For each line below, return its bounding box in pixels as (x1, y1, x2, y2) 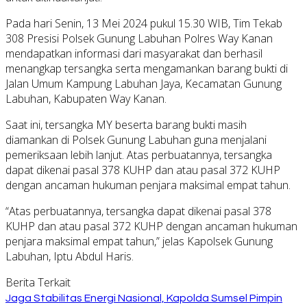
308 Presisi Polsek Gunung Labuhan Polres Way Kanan (5, 30, 273, 46)
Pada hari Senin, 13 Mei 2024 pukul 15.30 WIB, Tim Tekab (5, 15, 282, 31)
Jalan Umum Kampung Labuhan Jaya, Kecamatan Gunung (5, 75, 282, 91)
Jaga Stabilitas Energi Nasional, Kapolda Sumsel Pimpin (5, 292, 282, 304)
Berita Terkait (5, 274, 71, 290)
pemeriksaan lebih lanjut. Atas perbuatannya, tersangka (5, 147, 272, 162)
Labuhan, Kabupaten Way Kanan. (5, 90, 167, 106)
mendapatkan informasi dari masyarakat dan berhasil (5, 45, 262, 61)
